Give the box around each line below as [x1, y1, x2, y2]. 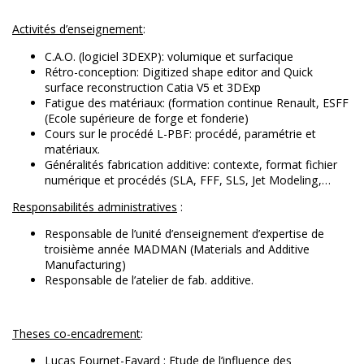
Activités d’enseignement [12, 21, 143, 37]
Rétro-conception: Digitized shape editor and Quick [45, 63, 313, 80]
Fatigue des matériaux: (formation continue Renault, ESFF [45, 94, 349, 110]
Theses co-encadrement [12, 325, 141, 341]
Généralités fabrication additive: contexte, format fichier [45, 156, 337, 172]
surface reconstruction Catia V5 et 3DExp [45, 79, 261, 95]
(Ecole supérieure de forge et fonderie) [45, 110, 249, 126]
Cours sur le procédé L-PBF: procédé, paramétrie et [45, 125, 316, 141]
